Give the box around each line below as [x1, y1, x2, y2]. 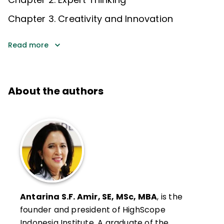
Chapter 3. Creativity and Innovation [8, 12, 173, 25]
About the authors [8, 83, 104, 98]
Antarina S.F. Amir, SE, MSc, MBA [20, 190, 157, 202]
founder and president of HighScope [20, 203, 165, 215]
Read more [8, 39, 48, 50]
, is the [157, 190, 182, 202]
